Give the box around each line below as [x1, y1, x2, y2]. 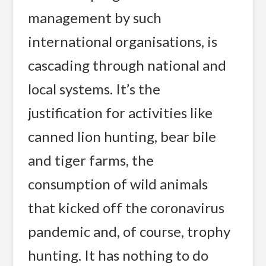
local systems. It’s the [28, 80, 161, 97]
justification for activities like [28, 103, 213, 121]
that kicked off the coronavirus [28, 198, 225, 216]
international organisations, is [28, 32, 218, 50]
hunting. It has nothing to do [28, 246, 209, 264]
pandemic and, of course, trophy [28, 222, 231, 240]
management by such [28, 8, 162, 26]
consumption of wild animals [28, 175, 208, 192]
